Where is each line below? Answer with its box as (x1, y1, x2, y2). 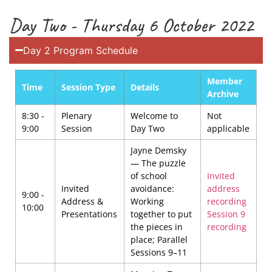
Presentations (61, 208, 118, 220)
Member (207, 75, 243, 87)
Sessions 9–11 (131, 246, 188, 258)
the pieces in (131, 220, 183, 233)
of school (131, 169, 168, 182)
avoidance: (131, 182, 175, 194)
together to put (131, 208, 192, 220)
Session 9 (207, 208, 246, 220)
